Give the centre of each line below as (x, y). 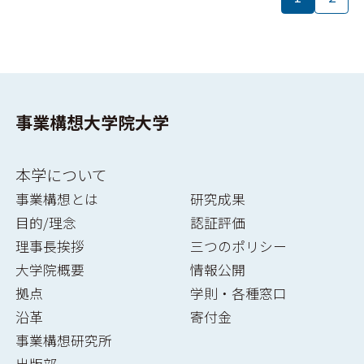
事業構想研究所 (63, 341)
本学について (61, 175)
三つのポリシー (239, 247)
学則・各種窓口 (239, 294)
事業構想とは (56, 199)
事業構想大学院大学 (92, 121)
